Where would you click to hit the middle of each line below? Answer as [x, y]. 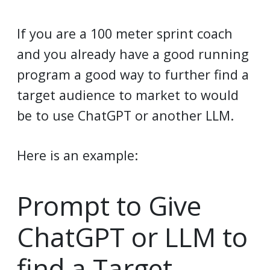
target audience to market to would [128, 95]
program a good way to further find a [133, 74]
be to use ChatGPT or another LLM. [125, 115]
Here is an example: [77, 155]
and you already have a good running [133, 54]
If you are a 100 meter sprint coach [125, 33]
